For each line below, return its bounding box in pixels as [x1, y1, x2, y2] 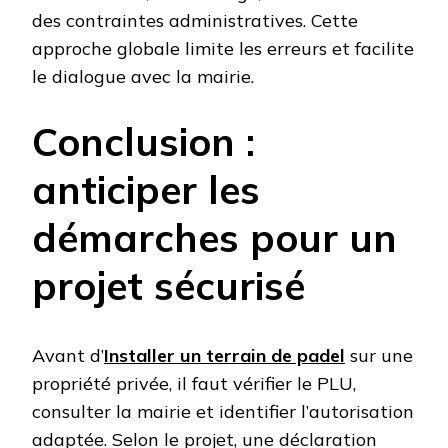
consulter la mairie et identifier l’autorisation [32, 400, 414, 424]
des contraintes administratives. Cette [32, 8, 358, 32]
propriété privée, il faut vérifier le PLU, [32, 372, 356, 396]
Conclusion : [32, 116, 255, 166]
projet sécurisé [32, 260, 305, 310]
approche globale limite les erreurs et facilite [32, 36, 414, 60]
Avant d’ [32, 344, 104, 368]
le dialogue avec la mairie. [32, 64, 254, 88]
